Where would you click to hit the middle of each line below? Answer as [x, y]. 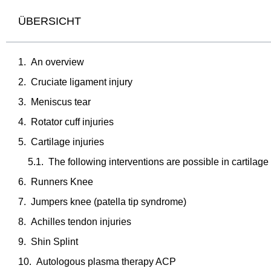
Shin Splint [54, 241]
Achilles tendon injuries [81, 221]
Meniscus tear [61, 102]
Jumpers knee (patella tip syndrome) [109, 201]
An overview [57, 62]
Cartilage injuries [67, 142]
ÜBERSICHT [50, 21]
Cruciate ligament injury [82, 82]
